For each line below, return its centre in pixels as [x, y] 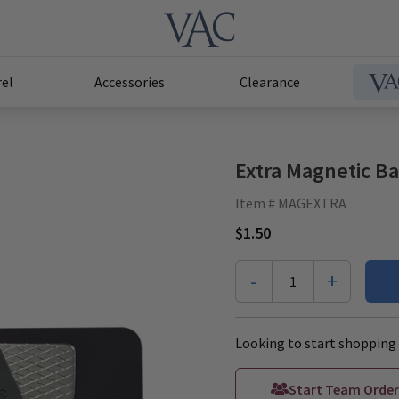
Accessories [129, 82]
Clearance [269, 82]
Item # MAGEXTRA [291, 203]
